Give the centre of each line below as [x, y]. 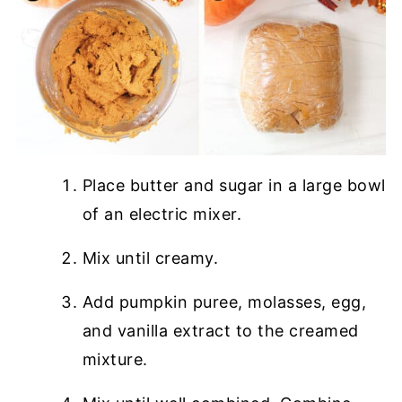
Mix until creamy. [150, 258]
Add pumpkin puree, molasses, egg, [224, 301]
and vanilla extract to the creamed [220, 330]
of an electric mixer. [162, 214]
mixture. [115, 359]
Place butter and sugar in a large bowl [234, 185]
